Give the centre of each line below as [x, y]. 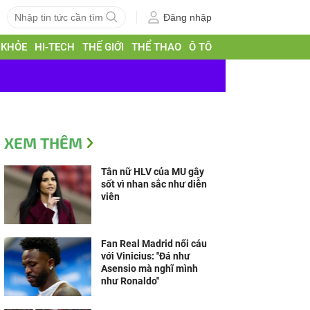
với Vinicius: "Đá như [146, 256]
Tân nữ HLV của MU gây [153, 172]
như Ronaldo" [130, 281]
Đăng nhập [188, 17]
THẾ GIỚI [103, 47]
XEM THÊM [43, 143]
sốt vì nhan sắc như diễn [154, 184]
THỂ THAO [157, 47]
